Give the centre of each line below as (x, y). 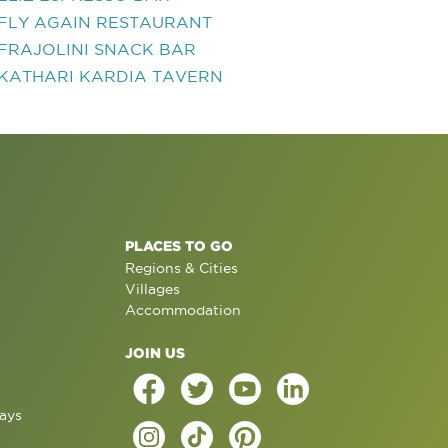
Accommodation (182, 310)
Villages (152, 289)
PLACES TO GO (178, 245)
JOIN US (154, 352)
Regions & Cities (181, 268)
